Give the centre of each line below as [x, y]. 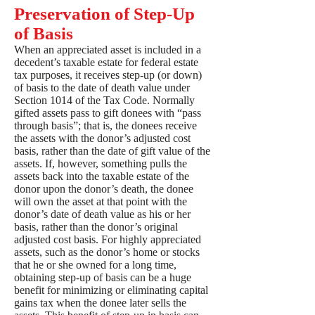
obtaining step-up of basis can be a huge [103, 277]
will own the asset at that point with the [101, 201]
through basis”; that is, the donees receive [105, 126]
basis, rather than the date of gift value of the [112, 151]
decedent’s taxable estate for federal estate [106, 62]
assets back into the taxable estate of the [102, 176]
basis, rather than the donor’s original [96, 227]
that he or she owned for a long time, [95, 265]
